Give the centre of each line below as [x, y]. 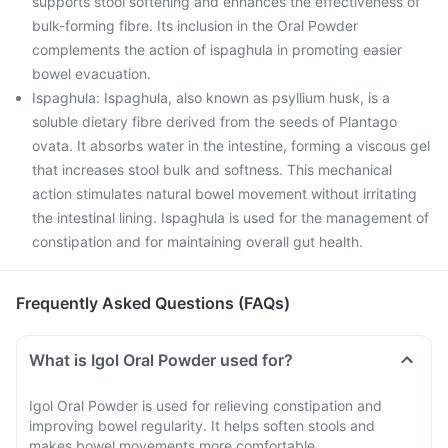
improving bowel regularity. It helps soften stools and [202, 425]
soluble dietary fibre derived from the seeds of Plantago [214, 121]
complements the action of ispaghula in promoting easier [217, 49]
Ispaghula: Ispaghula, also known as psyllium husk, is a [211, 97]
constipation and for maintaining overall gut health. [197, 241]
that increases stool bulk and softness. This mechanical [212, 169]
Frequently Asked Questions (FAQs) [153, 303]
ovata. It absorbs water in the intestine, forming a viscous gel [231, 145]
